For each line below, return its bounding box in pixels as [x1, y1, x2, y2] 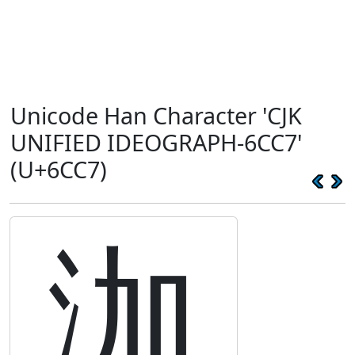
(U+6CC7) [10, 154, 107, 185]
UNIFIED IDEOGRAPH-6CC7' [10, 127, 302, 158]
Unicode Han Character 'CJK [10, 100, 302, 131]
